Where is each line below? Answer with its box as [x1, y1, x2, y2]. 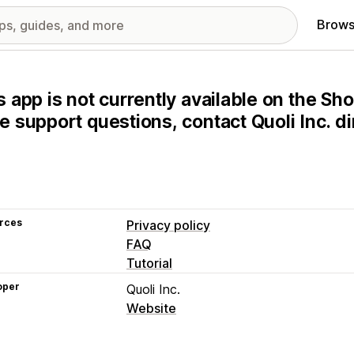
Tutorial [126, 255, 172, 271]
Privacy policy [126, 217, 210, 233]
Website [126, 300, 176, 316]
